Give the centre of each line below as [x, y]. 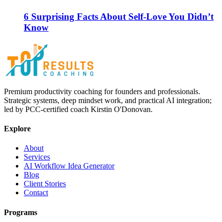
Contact [36, 193]
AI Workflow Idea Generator [69, 166]
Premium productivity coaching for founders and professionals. [102, 91]
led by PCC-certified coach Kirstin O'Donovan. [78, 109]
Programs [21, 212]
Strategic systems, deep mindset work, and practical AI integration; [108, 100]
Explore [17, 129]
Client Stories [45, 184]
